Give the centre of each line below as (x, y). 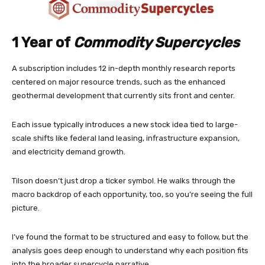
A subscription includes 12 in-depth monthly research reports (124, 68)
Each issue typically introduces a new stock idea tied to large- (125, 124)
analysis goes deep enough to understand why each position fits (130, 250)
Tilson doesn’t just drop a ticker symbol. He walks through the (124, 180)
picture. (26, 208)
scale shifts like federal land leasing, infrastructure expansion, (126, 138)
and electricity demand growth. (70, 151)
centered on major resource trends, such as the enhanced (119, 82)
